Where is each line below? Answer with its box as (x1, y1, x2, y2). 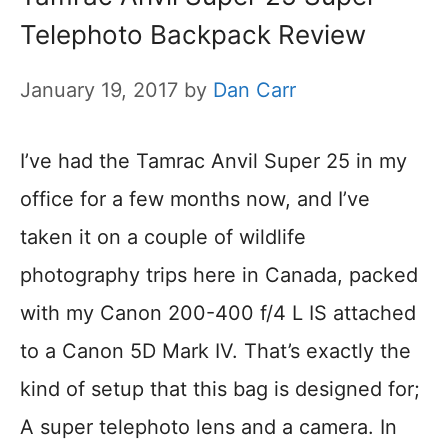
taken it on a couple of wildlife (20, 224, 306, 249)
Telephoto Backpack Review (20, 18, 366, 50)
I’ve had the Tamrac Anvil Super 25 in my (20, 148, 407, 173)
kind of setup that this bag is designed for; (20, 376, 420, 401)
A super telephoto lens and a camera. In (20, 414, 397, 439)
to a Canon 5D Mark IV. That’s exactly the (20, 338, 411, 363)
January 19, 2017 (20, 77, 178, 102)
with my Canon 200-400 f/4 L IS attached (20, 300, 416, 325)
